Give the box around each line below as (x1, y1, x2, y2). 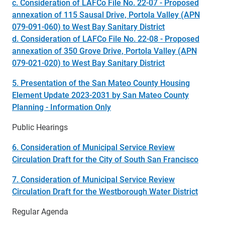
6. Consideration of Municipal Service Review (12, 142, 175, 152)
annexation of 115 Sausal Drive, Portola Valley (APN (12, 9, 200, 20)
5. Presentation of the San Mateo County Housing (12, 77, 190, 88)
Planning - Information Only (12, 101, 111, 112)
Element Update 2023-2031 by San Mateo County (12, 89, 189, 100)
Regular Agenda (12, 206, 68, 216)
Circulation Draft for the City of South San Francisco (12, 154, 198, 164)
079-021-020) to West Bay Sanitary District (12, 57, 165, 68)
